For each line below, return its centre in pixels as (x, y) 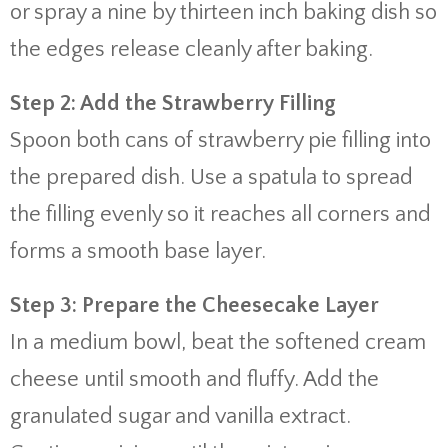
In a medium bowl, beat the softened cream (218, 342)
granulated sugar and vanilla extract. (180, 416)
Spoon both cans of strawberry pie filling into (220, 140)
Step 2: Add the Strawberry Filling (173, 103)
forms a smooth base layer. (138, 251)
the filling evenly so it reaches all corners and (220, 214)
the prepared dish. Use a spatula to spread (211, 177)
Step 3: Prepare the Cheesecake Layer (194, 305)
